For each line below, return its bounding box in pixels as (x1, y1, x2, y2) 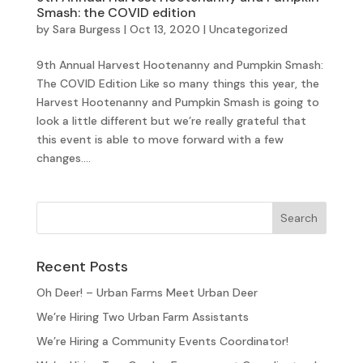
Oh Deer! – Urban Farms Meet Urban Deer (36, 284, 258, 300)
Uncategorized (208, 21, 288, 36)
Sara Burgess (52, 21, 121, 36)
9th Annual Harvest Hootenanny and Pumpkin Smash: (36, 57, 323, 72)
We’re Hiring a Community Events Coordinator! (36, 333, 288, 348)
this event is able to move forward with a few (36, 131, 284, 147)
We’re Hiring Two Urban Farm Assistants (36, 309, 249, 324)
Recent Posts (36, 256, 128, 276)
